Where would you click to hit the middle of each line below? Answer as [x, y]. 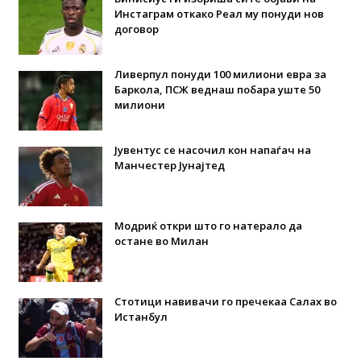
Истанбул [141, 316]
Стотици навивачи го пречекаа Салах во [225, 301]
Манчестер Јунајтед [169, 165]
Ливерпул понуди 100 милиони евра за [220, 74]
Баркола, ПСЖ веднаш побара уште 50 [217, 89]
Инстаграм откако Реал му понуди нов [219, 13]
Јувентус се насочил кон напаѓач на [212, 149]
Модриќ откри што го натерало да [208, 225]
